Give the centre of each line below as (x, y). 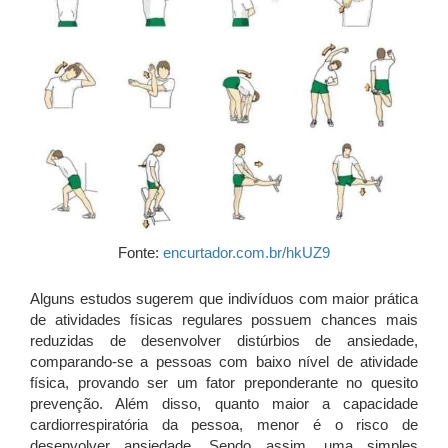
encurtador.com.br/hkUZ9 (246, 253)
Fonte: (140, 253)
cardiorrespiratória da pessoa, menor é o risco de (224, 425)
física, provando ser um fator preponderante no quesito (224, 383)
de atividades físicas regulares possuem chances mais (224, 320)
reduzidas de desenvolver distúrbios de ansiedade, (224, 341)
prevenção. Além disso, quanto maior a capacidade (224, 404)
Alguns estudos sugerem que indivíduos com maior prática (224, 299)
